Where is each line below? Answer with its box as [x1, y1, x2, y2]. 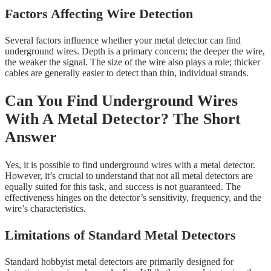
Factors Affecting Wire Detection [5, 6, 193, 22]
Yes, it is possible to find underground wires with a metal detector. [5, 159, 255, 170]
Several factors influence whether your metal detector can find [5, 35, 241, 46]
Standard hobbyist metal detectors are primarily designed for [5, 256, 233, 267]
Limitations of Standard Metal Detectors [5, 227, 236, 243]
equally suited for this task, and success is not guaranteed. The [5, 181, 241, 192]
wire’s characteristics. [5, 203, 86, 214]
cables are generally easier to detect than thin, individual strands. [5, 68, 249, 79]
